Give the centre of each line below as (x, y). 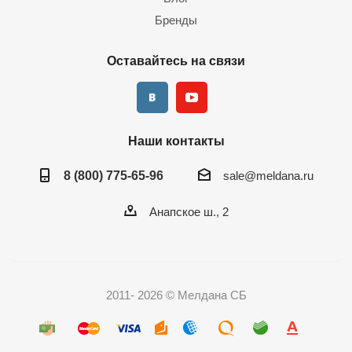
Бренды (176, 20)
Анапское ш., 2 (189, 212)
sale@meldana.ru (268, 176)
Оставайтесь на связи (176, 60)
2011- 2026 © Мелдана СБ (176, 295)
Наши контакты (176, 141)
